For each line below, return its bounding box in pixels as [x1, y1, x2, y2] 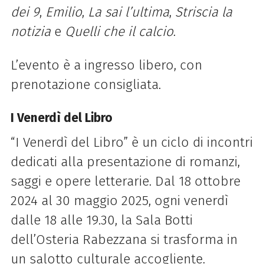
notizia [10, 23, 51, 39]
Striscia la [174, 4, 232, 20]
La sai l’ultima [87, 4, 169, 20]
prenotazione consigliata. [10, 76, 161, 93]
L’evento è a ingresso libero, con [10, 57, 202, 73]
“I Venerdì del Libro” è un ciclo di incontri [10, 134, 253, 151]
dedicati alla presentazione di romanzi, [10, 154, 240, 170]
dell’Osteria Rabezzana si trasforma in [10, 232, 237, 248]
